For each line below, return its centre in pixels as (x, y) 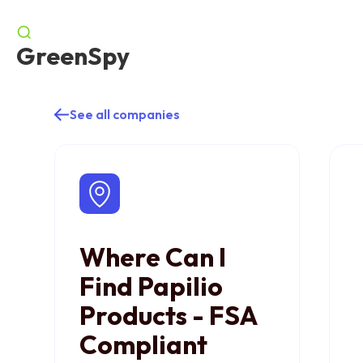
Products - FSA (169, 315)
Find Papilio (152, 286)
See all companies (125, 114)
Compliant (144, 344)
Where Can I (153, 257)
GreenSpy (73, 56)
